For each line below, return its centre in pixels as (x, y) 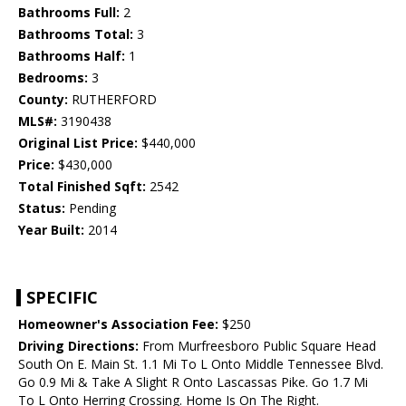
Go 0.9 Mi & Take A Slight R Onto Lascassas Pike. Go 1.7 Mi (193, 382)
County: (43, 100)
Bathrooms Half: (72, 56)
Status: (42, 208)
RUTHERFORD (112, 100)
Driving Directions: (78, 346)
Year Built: (51, 230)
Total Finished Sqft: (82, 187)
